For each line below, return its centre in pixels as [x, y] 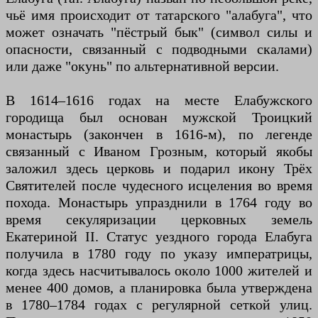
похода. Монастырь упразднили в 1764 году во [159, 202]
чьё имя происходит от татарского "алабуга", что [159, 15]
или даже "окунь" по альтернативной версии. [142, 66]
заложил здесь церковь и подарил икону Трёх [159, 168]
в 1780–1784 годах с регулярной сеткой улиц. [159, 305]
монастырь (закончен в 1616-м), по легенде [159, 134]
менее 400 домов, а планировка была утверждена [159, 287]
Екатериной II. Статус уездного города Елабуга [159, 236]
